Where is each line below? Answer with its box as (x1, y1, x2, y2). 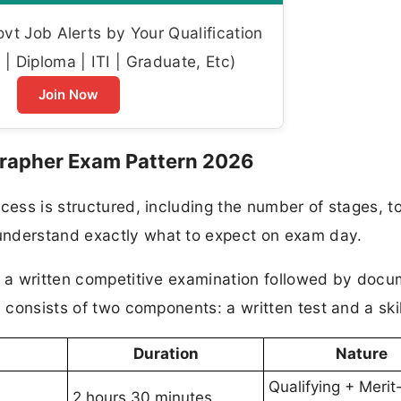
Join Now (38, 86, 98, 104)
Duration (132, 345, 199, 363)
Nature (336, 345, 388, 363)
